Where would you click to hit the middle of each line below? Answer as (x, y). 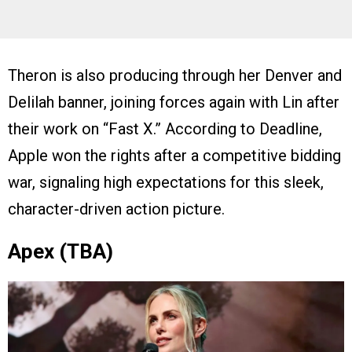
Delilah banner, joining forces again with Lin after (174, 102)
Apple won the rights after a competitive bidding (174, 156)
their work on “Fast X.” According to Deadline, (165, 129)
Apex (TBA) (60, 251)
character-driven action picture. (116, 209)
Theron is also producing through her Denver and (175, 75)
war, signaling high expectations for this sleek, (166, 182)
